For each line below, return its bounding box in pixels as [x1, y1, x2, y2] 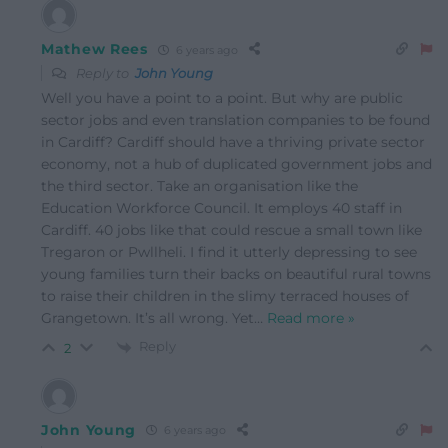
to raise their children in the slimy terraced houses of [41, 287, 409, 306]
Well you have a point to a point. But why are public [41, 89, 403, 108]
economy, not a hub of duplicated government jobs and [41, 155, 432, 174]
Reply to [73, 65, 135, 82]
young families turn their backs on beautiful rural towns [41, 265, 431, 284]
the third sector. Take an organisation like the [41, 177, 358, 196]
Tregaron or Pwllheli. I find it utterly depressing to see [41, 243, 417, 262]
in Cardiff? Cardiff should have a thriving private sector [41, 133, 425, 152]
